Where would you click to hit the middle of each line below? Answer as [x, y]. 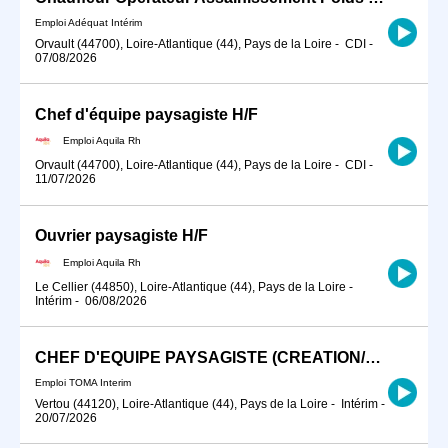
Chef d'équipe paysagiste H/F [146, 114]
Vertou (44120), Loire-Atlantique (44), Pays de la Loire [181, 403]
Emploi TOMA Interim [83, 382]
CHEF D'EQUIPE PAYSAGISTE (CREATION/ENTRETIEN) [373, 358]
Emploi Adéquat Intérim [88, 22]
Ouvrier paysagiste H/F [121, 236]
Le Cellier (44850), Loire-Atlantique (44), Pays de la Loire [190, 287]
